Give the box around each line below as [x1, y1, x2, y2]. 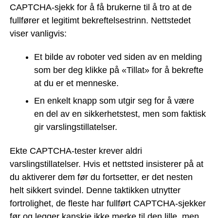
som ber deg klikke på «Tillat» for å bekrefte [34, 65, 203, 75]
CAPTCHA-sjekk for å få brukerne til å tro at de [10, 2, 192, 12]
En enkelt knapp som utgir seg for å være [34, 96, 194, 106]
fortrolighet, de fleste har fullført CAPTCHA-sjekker [10, 198, 206, 208]
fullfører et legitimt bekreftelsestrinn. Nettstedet [10, 15, 191, 25]
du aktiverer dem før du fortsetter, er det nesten [10, 172, 193, 182]
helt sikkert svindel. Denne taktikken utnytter [10, 185, 181, 195]
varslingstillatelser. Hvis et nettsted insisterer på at [10, 159, 203, 169]
